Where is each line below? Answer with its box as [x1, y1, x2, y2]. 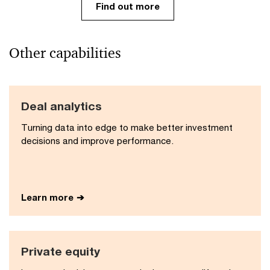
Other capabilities [9, 44, 121, 63]
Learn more [21, 192, 74, 203]
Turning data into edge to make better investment [21, 122, 233, 133]
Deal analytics [21, 99, 102, 113]
